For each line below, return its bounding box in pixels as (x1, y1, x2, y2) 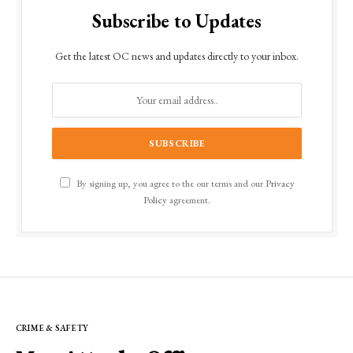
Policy (143, 192, 167, 206)
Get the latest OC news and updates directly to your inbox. (55, 48, 299, 63)
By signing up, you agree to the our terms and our (73, 176, 266, 190)
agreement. (167, 192, 210, 206)
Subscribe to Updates (92, 8, 262, 33)
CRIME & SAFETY (16, 321, 89, 333)
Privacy (265, 176, 295, 190)
